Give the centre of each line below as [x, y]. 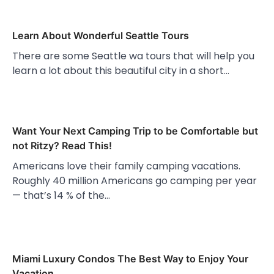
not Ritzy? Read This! [62, 146]
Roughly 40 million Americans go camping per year [135, 181]
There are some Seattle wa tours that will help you [133, 56]
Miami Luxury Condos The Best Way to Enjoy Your [130, 259]
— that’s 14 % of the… [61, 196]
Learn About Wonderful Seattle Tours [101, 36]
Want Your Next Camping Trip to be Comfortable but [135, 131]
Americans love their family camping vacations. [126, 166]
